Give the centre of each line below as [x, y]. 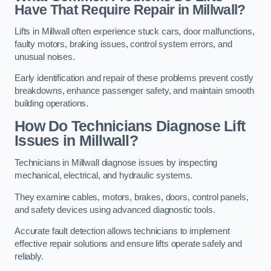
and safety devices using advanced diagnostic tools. [116, 210]
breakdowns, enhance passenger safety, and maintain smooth [134, 91]
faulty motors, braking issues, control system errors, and [123, 44]
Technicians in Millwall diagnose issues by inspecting [116, 163]
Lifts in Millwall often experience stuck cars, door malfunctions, [135, 31]
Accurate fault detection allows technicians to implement [122, 231]
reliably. [29, 257]
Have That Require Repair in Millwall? [130, 10]
